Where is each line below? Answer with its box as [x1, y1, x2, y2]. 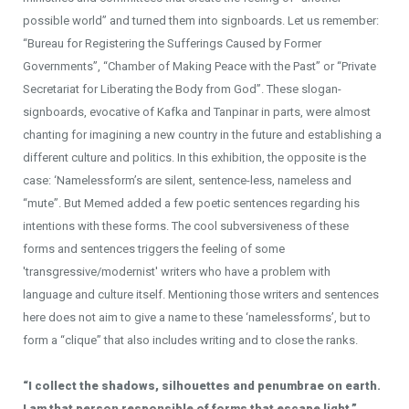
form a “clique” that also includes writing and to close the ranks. [23, 333, 358, 347]
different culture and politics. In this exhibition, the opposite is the [23, 151, 366, 164]
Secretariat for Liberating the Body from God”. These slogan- [23, 82, 341, 96]
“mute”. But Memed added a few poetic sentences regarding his [23, 196, 360, 210]
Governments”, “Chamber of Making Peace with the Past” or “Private [23, 59, 376, 73]
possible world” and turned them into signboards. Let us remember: [23, 14, 379, 27]
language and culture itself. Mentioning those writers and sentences [23, 288, 379, 301]
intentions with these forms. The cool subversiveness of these [23, 219, 349, 233]
